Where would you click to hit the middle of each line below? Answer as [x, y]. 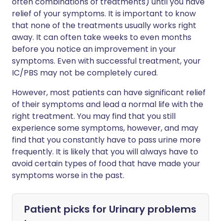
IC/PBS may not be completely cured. [85, 73]
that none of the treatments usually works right [104, 25]
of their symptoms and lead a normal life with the [108, 104]
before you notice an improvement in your [94, 49]
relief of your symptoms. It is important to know [104, 14]
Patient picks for [67, 209]
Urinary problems [153, 209]
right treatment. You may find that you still [94, 116]
